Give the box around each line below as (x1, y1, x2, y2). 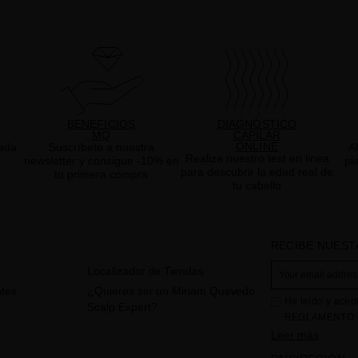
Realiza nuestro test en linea (185, 151, 329, 165)
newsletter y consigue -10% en (23, 153, 179, 167)
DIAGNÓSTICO (217, 117, 297, 130)
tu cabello (233, 178, 281, 192)
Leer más (270, 328, 319, 341)
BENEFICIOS (66, 117, 136, 130)
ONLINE (236, 139, 278, 153)
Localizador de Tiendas (87, 264, 204, 277)
